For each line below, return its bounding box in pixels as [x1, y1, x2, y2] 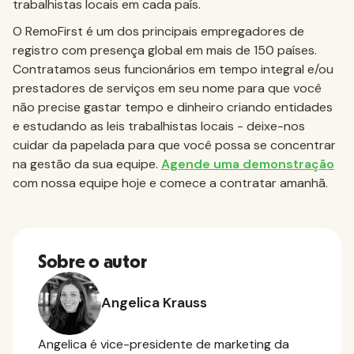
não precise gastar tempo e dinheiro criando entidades [13, 98, 333, 115]
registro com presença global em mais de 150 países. [13, 41, 317, 58]
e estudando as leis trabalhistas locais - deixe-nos [13, 117, 305, 134]
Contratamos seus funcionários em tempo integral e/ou [13, 60, 333, 77]
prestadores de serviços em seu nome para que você [13, 79, 322, 96]
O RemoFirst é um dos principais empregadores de [13, 22, 304, 40]
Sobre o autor [38, 252, 147, 272]
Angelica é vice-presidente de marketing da [38, 335, 289, 352]
